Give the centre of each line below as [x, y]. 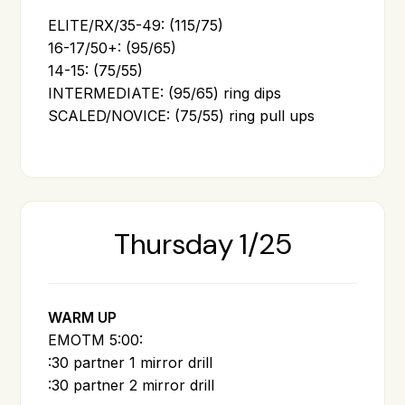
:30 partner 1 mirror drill [131, 362]
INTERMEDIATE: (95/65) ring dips [165, 93]
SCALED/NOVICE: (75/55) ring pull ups [182, 115]
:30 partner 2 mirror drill [132, 385]
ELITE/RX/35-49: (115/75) [136, 25]
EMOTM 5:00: [96, 339]
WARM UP [83, 317]
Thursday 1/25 [202, 244]
